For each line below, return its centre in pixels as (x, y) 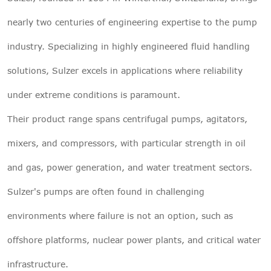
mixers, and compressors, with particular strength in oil (126, 143)
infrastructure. (38, 264)
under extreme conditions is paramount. (94, 94)
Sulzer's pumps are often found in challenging (106, 191)
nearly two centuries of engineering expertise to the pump (132, 22)
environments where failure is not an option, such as (120, 215)
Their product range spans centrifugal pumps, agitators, (127, 119)
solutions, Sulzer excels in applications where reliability (125, 70)
